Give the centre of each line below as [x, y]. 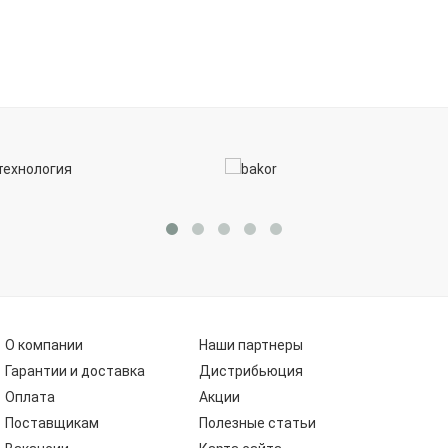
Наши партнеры [251, 345]
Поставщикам [51, 423]
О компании [43, 345]
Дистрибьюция [251, 371]
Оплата [29, 397]
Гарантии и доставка [74, 371]
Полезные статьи [258, 423]
